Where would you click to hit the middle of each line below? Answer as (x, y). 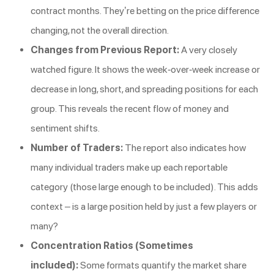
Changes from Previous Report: (105, 50)
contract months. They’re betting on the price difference (145, 11)
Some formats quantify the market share (162, 265)
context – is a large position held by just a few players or (144, 207)
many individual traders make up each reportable (129, 168)
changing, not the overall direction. (100, 31)
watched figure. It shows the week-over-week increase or (145, 70)
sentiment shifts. (65, 128)
